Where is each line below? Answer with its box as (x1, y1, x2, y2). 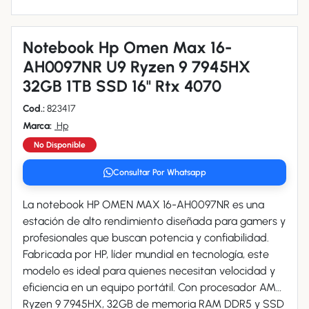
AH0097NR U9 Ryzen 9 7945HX (23, 57, 250, 77)
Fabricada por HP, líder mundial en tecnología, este (23, 248, 269, 261)
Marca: (23, 120, 52, 132)
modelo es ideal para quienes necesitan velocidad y (23, 264, 275, 277)
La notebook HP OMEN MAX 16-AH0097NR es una (23, 198, 264, 211)
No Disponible (34, 140, 86, 150)
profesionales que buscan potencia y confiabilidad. (23, 231, 269, 244)
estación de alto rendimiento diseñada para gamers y (23, 215, 286, 228)
